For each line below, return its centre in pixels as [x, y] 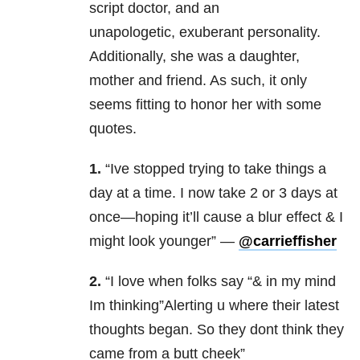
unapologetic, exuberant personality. [205, 33]
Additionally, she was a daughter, [194, 57]
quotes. [113, 129]
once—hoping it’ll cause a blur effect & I [216, 217]
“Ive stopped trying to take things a [214, 169]
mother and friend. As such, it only [198, 81]
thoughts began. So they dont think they [217, 330]
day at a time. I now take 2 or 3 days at [213, 193]
